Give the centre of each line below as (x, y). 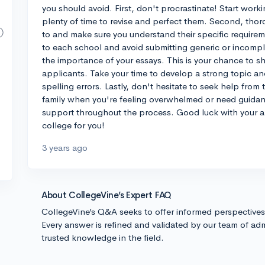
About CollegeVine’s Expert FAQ (106, 195)
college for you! (73, 125)
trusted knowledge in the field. (103, 237)
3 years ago (65, 148)
